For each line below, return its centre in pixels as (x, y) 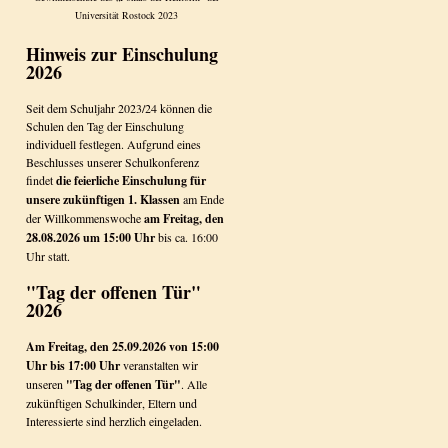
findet (41, 180)
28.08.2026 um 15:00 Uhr (90, 237)
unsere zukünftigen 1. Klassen (104, 199)
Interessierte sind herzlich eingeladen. (114, 421)
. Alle (194, 384)
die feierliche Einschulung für (131, 180)
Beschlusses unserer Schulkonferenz (112, 162)
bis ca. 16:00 (186, 237)
